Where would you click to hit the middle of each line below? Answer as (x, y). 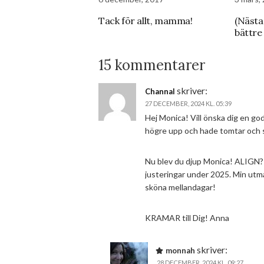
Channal (160, 91)
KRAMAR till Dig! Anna (187, 218)
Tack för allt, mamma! (146, 21)
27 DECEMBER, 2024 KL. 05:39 (188, 103)
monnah (180, 250)
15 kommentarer (152, 65)
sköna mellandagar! (180, 187)
